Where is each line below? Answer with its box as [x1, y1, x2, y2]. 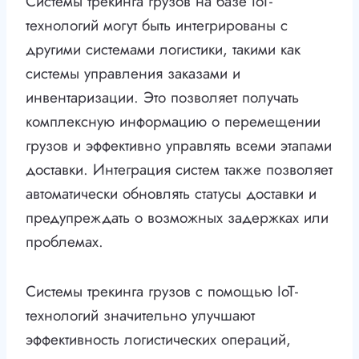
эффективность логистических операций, [26, 329, 291, 351]
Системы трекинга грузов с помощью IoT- [26, 280, 298, 303]
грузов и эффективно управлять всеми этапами [26, 135, 332, 157]
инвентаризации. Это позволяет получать [26, 87, 299, 109]
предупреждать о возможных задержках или [26, 207, 329, 229]
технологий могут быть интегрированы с [26, 14, 288, 37]
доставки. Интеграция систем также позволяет [26, 159, 333, 181]
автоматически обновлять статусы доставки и [26, 183, 317, 205]
